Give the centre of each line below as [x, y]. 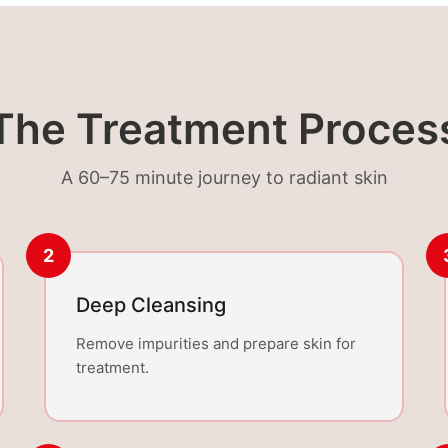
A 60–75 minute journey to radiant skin [224, 178]
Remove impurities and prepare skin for [216, 344]
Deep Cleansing [151, 305]
